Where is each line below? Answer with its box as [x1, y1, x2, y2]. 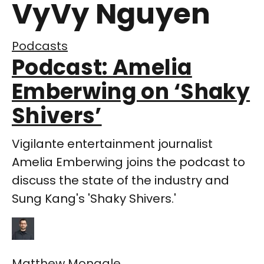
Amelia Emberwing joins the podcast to [12, 154, 245, 171]
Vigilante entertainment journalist [12, 136, 213, 153]
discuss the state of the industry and [12, 172, 229, 189]
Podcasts [12, 38, 68, 55]
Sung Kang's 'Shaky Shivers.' [12, 190, 176, 207]
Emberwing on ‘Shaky [12, 77, 250, 107]
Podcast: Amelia [12, 52, 192, 83]
